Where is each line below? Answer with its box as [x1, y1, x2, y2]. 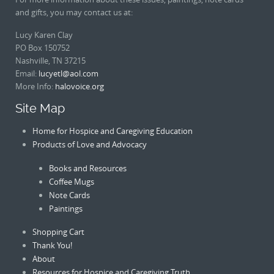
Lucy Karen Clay [15, 29, 73, 40]
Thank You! [32, 239, 72, 251]
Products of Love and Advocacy [32, 139, 147, 150]
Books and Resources [49, 162, 127, 174]
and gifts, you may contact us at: [15, 6, 133, 18]
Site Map [15, 102, 65, 116]
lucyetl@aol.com [39, 67, 98, 79]
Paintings [49, 202, 83, 214]
